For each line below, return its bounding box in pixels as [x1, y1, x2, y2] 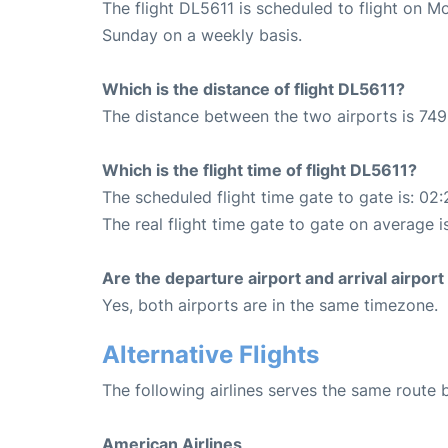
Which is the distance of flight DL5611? [102, 78, 405, 99]
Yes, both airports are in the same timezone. [102, 294, 438, 315]
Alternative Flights [102, 339, 319, 369]
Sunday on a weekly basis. [102, 24, 302, 45]
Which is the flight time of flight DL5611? [102, 159, 417, 180]
